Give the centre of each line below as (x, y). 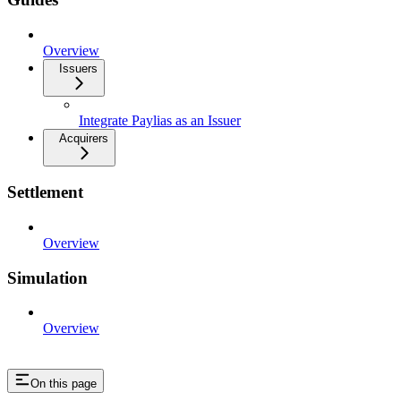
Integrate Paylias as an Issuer (160, 120)
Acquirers (84, 138)
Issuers (78, 68)
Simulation (47, 277)
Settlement (45, 192)
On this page (64, 384)
